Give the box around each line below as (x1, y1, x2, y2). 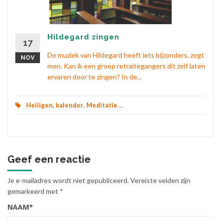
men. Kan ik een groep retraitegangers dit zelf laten (47, 62, 205, 71)
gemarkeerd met (7, 187, 60, 196)
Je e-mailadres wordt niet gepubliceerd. (7, 176, 129, 185)
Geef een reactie (7, 153, 91, 166)
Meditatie (86, 101, 117, 110)
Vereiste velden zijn (130, 176, 190, 185)
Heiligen (26, 101, 53, 110)
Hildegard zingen (47, 33, 119, 42)
